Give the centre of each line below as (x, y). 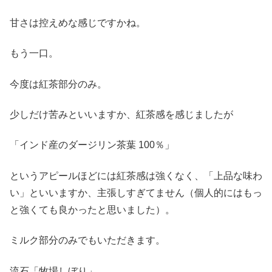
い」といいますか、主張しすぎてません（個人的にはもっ (136, 192)
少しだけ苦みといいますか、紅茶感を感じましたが (121, 115)
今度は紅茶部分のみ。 (58, 84)
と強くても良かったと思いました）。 (92, 209)
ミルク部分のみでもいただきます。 (87, 240)
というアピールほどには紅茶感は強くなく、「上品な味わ (136, 175)
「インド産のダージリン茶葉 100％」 (92, 145)
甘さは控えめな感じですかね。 (78, 22)
